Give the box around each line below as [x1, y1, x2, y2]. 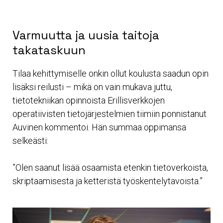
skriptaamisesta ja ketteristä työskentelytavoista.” [12, 175, 203, 186]
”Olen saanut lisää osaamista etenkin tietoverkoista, [12, 162, 208, 173]
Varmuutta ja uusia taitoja [12, 27, 159, 43]
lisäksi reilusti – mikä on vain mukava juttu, [12, 81, 172, 92]
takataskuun [12, 42, 86, 58]
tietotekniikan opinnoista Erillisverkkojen [12, 95, 165, 106]
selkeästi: [12, 135, 48, 146]
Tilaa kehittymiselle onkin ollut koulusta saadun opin [12, 68, 209, 79]
